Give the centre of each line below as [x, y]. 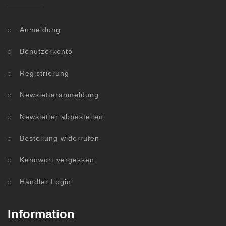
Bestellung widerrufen [60, 138]
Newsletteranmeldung [59, 95]
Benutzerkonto [46, 52]
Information [41, 214]
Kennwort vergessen [57, 160]
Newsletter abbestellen [62, 117]
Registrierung [44, 73]
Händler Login [45, 182]
